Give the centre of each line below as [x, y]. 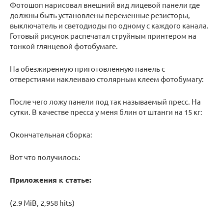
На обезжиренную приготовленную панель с [87, 69]
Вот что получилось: [45, 157]
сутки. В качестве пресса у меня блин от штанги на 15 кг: [106, 112]
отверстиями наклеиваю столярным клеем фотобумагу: [107, 79]
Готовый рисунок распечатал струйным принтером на [103, 36]
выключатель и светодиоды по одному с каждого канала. [109, 26]
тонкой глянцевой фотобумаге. [64, 46]
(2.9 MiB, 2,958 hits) [42, 203]
